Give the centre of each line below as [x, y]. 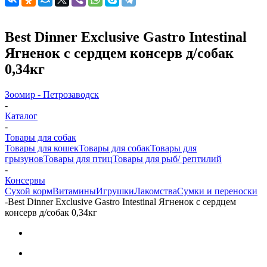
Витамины [74, 191]
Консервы [25, 180]
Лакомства [156, 191]
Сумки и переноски [217, 191]
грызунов [24, 159]
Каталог [21, 116]
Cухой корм [29, 191]
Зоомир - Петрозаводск [52, 94]
